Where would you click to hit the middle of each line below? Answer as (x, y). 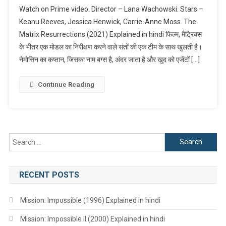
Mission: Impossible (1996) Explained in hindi (90, 200)
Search (176, 138)
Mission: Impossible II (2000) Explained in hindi (92, 219)
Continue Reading (66, 84)
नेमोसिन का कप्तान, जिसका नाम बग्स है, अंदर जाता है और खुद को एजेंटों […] (109, 59)
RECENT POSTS (49, 175)
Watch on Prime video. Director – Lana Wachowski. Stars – (111, 9)
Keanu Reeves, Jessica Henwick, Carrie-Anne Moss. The (107, 21)
